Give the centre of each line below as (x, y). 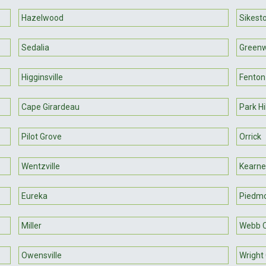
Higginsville (42, 77)
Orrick (250, 136)
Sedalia (36, 47)
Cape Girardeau (51, 107)
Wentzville (41, 166)
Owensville (42, 255)
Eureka (35, 196)
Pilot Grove (42, 136)
